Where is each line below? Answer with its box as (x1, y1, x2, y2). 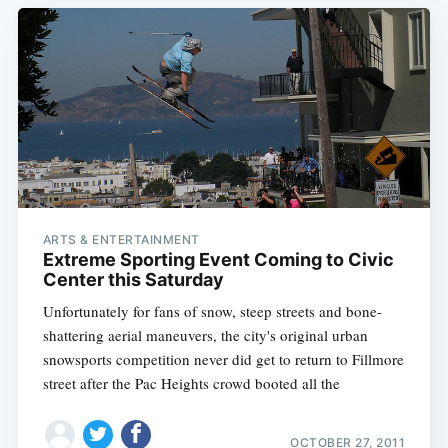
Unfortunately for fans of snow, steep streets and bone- (42, 301, 382, 322)
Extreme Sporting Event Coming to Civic (42, 249, 394, 271)
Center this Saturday (42, 269, 224, 291)
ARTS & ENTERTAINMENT (42, 232, 200, 248)
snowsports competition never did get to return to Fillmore (42, 349, 404, 370)
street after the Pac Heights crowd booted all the (42, 373, 340, 394)
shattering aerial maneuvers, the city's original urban (42, 325, 368, 346)
